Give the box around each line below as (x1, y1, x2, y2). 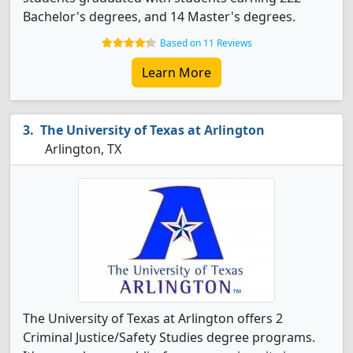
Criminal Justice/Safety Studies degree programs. (23, 329, 315, 346)
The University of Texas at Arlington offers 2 (23, 310, 283, 327)
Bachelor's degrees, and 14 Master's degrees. (23, 8, 295, 25)
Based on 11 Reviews (159, 36, 252, 50)
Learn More (142, 64, 211, 81)
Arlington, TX (42, 140, 121, 158)
